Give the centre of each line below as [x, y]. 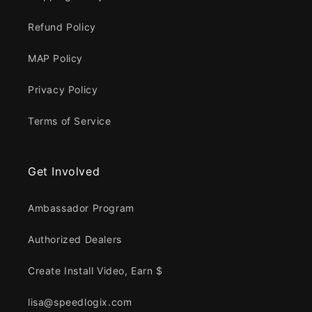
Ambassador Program [81, 208]
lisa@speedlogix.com [80, 302]
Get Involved [64, 171]
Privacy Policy [63, 89]
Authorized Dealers [75, 239]
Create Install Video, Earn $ [95, 270]
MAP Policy [55, 58]
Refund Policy [62, 26]
